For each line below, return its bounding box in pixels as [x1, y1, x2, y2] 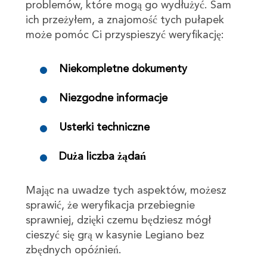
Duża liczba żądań [58, 151, 146, 162]
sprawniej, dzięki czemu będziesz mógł [25, 215, 211, 226]
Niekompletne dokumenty [58, 63, 187, 74]
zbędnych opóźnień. [25, 244, 122, 256]
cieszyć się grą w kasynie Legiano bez [25, 229, 204, 241]
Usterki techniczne [58, 122, 150, 133]
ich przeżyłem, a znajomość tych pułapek [25, 14, 224, 26]
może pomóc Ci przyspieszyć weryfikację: [25, 29, 224, 41]
